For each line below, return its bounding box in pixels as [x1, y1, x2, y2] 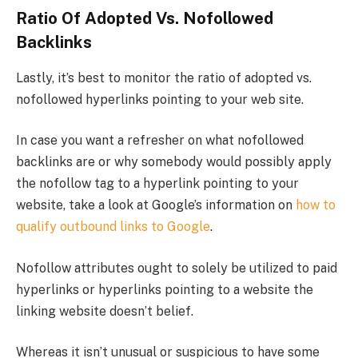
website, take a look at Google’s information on [16, 197, 296, 213]
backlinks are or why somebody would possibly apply [16, 154, 332, 170]
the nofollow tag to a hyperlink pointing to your [16, 176, 299, 192]
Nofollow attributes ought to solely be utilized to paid [16, 260, 337, 276]
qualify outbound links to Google [16, 219, 210, 235]
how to [296, 197, 336, 213]
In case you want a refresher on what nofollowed [16, 133, 304, 149]
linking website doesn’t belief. [16, 303, 193, 319]
